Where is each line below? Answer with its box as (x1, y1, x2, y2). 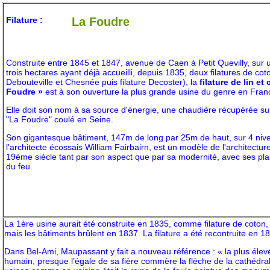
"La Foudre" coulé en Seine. (6, 115, 113, 124)
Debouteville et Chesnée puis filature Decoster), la (6, 77, 199, 87)
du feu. (6, 162, 33, 171)
